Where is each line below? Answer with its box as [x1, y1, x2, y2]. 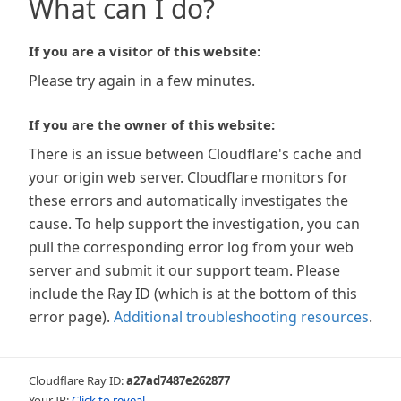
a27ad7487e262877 [126, 372, 230, 388]
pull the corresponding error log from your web [29, 237, 354, 257]
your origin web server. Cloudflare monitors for [29, 167, 348, 187]
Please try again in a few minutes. [29, 71, 255, 90]
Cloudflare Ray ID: [29, 372, 126, 388]
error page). [29, 307, 110, 327]
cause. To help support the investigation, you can [29, 214, 360, 234]
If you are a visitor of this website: [29, 42, 260, 60]
